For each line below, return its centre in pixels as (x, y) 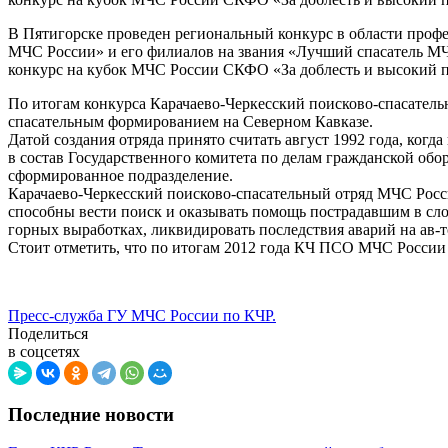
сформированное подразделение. (120, 176)
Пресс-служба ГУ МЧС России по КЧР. (142, 316)
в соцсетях (44, 352)
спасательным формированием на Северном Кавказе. (190, 122)
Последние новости (91, 414)
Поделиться (48, 334)
